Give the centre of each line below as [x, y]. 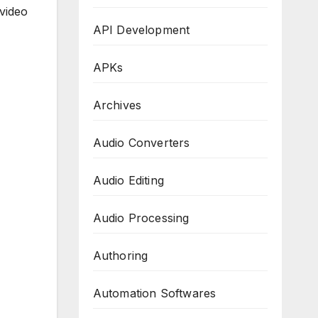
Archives [117, 105]
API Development [141, 30]
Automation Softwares [154, 293]
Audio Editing [128, 180]
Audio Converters [141, 143]
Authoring [120, 256]
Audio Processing [141, 218]
